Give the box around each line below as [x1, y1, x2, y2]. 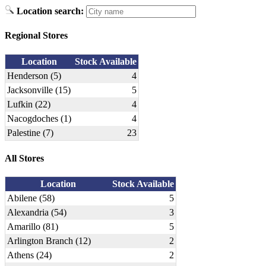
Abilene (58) [7, 193, 55, 204]
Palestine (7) [7, 127, 53, 138]
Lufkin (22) [7, 99, 50, 109]
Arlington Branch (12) [7, 236, 91, 246]
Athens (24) [7, 250, 52, 261]
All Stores [5, 153, 44, 163]
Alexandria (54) [7, 207, 66, 218]
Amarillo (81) [7, 221, 58, 232]
